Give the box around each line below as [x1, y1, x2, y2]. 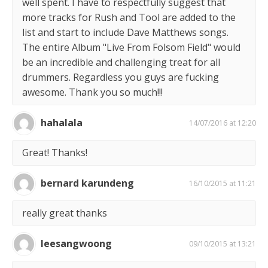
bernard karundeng [41, 176, 134, 190]
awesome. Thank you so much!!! [22, 85, 163, 99]
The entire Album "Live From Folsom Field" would [22, 40, 240, 54]
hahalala [41, 116, 83, 130]
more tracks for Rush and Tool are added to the [22, 10, 236, 24]
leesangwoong [41, 237, 112, 251]
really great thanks [22, 206, 107, 220]
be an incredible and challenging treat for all [22, 55, 220, 69]
